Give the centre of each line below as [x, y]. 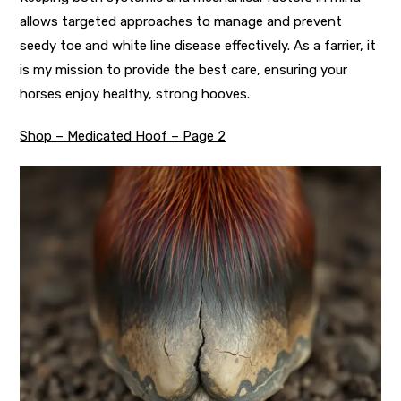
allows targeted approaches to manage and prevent [181, 21]
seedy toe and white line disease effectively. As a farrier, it [198, 45]
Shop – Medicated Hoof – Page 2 [123, 136]
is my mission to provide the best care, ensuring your [184, 69]
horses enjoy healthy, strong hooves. [135, 94]
